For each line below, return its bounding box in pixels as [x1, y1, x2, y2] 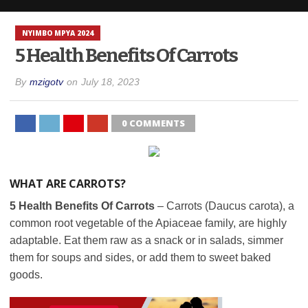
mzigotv [30, 76, 64, 87]
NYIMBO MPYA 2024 [22, 28, 94, 38]
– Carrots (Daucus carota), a [157, 200, 294, 212]
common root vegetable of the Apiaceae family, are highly [10, 217, 287, 229]
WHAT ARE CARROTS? [10, 176, 126, 191]
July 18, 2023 [81, 76, 140, 87]
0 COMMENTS [122, 117, 186, 129]
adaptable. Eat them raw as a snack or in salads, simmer [10, 234, 283, 246]
